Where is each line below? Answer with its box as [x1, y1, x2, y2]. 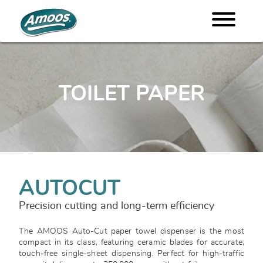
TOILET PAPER [58, 83, 205, 105]
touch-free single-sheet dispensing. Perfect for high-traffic [19, 249, 244, 258]
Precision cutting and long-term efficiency [19, 200, 214, 211]
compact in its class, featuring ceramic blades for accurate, [19, 238, 244, 247]
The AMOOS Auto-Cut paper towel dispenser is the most [19, 227, 244, 236]
